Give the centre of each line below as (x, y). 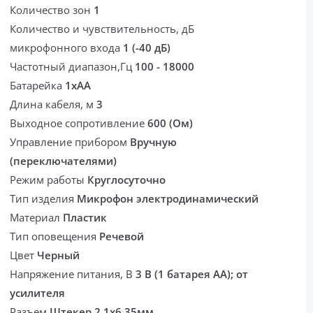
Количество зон (52, 10)
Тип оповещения (55, 236)
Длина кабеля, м (53, 104)
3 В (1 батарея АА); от (192, 274)
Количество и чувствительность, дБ (102, 29)
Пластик (85, 218)
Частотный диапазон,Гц (73, 67)
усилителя (38, 293)
